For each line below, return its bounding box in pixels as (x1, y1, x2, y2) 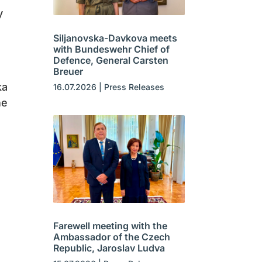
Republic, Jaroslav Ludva (53, 242, 165, 254)
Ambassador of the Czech (53, 231, 170, 243)
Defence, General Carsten (53, 54, 168, 67)
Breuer (53, 65, 83, 78)
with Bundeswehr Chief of (53, 43, 170, 56)
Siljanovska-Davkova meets (53, 32, 177, 44)
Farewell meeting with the (53, 220, 167, 232)
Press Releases (104, 82, 164, 92)
